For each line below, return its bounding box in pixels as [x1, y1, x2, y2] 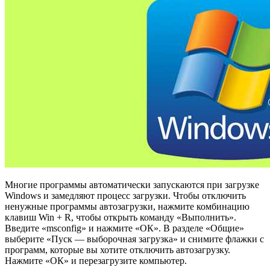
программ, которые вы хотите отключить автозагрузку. [5, 244, 230, 255]
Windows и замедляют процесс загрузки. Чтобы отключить [5, 190, 246, 201]
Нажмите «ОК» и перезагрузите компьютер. [5, 255, 187, 266]
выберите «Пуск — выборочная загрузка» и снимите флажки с [5, 233, 264, 244]
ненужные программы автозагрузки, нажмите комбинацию [5, 201, 250, 212]
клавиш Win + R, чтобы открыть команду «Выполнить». [5, 212, 236, 222]
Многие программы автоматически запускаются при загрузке [5, 179, 259, 190]
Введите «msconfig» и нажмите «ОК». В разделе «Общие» [5, 222, 244, 233]
